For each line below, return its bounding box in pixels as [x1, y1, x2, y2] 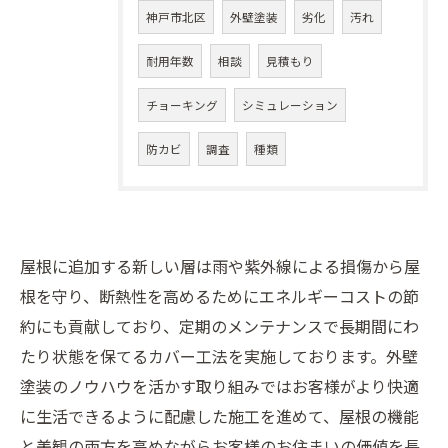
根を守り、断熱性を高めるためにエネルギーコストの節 [20, 284, 419, 308]
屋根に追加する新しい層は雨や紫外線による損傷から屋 [20, 254, 420, 278]
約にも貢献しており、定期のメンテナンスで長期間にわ [20, 314, 419, 338]
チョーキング [146, 97, 218, 113]
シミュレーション [242, 97, 338, 113]
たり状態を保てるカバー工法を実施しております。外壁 [20, 344, 418, 368]
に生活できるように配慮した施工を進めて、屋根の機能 [20, 404, 419, 428]
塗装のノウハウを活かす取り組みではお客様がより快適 [20, 374, 419, 398]
